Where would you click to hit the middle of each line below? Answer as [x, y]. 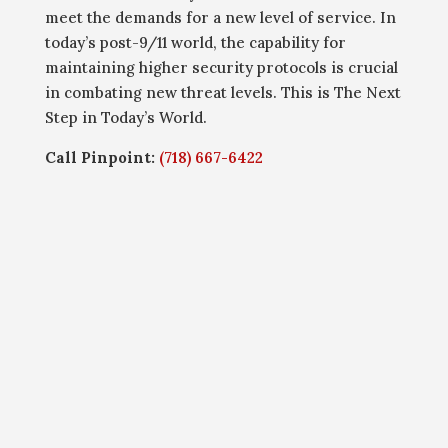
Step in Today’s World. [125, 118]
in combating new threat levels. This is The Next [222, 93]
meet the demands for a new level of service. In [220, 18]
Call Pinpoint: [101, 158]
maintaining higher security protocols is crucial [221, 68]
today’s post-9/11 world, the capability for [195, 43]
